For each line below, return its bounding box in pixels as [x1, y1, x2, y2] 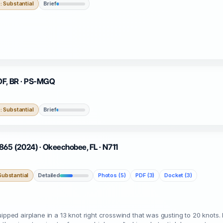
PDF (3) [135, 172, 155, 179]
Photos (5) [98, 172, 126, 179]
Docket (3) [164, 172, 192, 179]
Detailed [38, 172, 60, 179]
